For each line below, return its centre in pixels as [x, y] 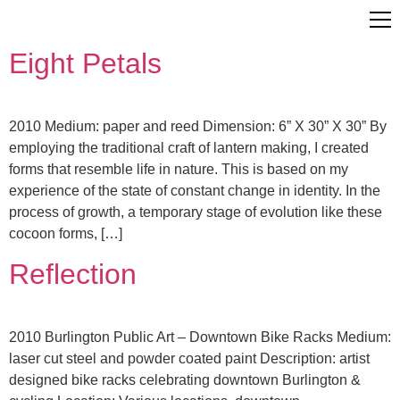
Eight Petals [85, 63]
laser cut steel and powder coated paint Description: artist [189, 359]
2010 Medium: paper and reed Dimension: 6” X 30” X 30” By [198, 126]
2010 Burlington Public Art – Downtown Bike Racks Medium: [200, 337]
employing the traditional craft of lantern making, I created [189, 148]
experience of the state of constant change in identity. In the [195, 191]
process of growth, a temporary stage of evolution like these [196, 212]
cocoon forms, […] [66, 233]
